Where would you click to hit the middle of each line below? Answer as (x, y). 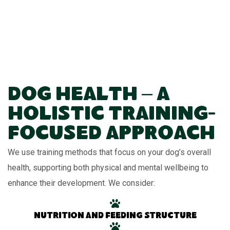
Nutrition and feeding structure (115, 217)
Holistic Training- (112, 116)
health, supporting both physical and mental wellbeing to (108, 168)
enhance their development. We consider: (81, 183)
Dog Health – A (89, 96)
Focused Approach (111, 135)
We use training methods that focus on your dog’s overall (109, 152)
